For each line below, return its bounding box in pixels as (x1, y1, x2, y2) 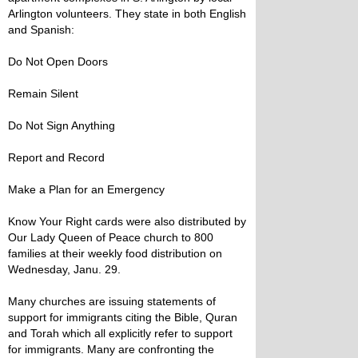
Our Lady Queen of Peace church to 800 (8, 231, 213, 244)
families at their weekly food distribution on (8, 247, 222, 260)
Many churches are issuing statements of (8, 295, 216, 308)
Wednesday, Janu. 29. (8, 263, 124, 276)
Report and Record (8, 151, 105, 164)
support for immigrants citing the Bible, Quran (8, 311, 237, 324)
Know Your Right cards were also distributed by (8, 215, 246, 228)
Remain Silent (8, 87, 78, 100)
